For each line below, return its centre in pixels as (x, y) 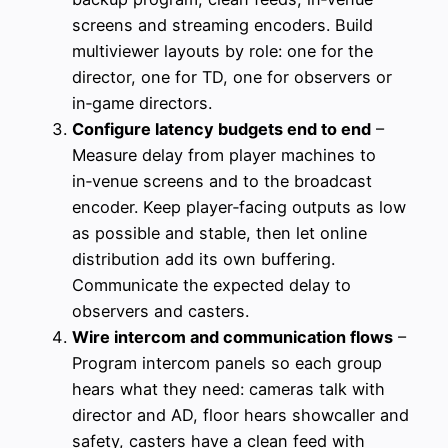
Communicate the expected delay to (211, 284)
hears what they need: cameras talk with (228, 388)
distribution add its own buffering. (203, 258)
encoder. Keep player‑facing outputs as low (239, 206)
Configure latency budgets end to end (221, 128)
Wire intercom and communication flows (232, 336)
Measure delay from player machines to (224, 154)
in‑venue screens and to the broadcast (222, 180)
